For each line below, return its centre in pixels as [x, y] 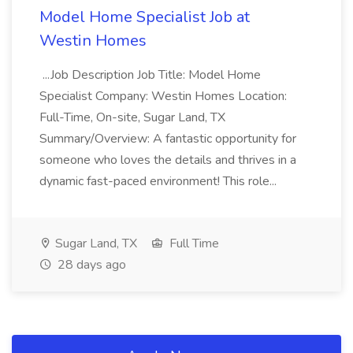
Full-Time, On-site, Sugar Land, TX [132, 117]
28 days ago [90, 265]
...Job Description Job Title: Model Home [150, 75]
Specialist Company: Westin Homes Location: [163, 96]
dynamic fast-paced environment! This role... [160, 181]
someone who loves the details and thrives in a [168, 160]
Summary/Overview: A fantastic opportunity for [168, 139]
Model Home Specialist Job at [145, 17]
